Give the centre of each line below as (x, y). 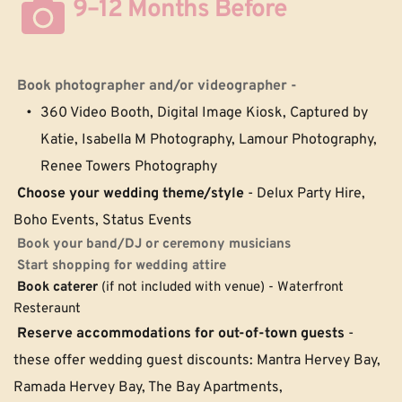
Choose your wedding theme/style (132, 193)
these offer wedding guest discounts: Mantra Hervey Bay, (197, 360)
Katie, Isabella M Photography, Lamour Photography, (209, 140)
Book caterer (57, 287)
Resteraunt (49, 309)
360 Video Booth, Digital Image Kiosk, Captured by (204, 113)
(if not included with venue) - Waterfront (221, 287)
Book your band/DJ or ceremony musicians (154, 244)
